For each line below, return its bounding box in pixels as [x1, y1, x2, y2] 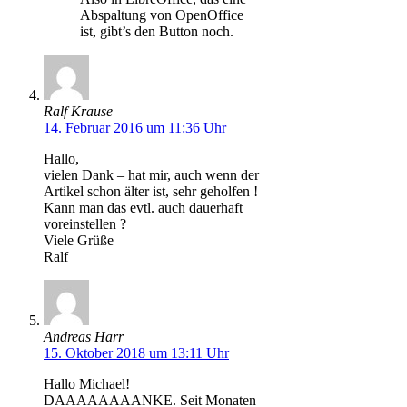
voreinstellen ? [44, 215, 126, 232]
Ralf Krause [44, 103, 113, 119]
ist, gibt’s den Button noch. [80, 23, 233, 39]
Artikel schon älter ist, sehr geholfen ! [44, 183, 258, 199]
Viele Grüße [44, 232, 114, 248]
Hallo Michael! [44, 375, 130, 392]
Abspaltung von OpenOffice [80, 6, 243, 23]
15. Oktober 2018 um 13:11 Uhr [44, 344, 229, 361]
